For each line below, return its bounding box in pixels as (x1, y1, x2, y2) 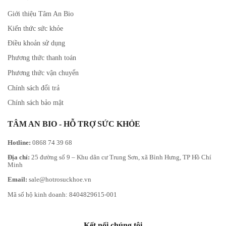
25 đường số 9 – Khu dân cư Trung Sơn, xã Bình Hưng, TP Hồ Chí (30, 153, 211, 161)
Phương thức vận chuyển (8, 69, 79, 77)
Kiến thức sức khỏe (8, 24, 63, 32)
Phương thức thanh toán (8, 53, 76, 62)
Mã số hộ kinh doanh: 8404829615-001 (8, 190, 117, 198)
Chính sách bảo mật (8, 98, 64, 106)
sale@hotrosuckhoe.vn (27, 176, 91, 184)
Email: (8, 176, 27, 184)
